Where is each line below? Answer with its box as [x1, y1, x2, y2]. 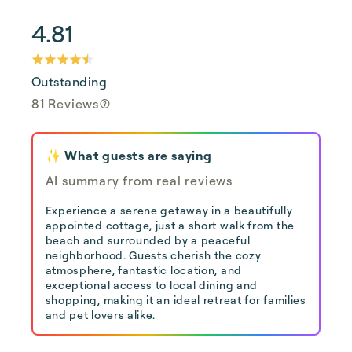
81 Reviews [31, 96, 99, 112]
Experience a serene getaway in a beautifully [45, 203, 293, 217]
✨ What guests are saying [45, 147, 212, 163]
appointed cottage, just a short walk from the [45, 218, 295, 232]
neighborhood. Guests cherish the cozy [45, 247, 262, 262]
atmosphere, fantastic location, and [45, 262, 242, 277]
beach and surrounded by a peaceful [45, 233, 251, 247]
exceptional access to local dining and [45, 277, 258, 291]
